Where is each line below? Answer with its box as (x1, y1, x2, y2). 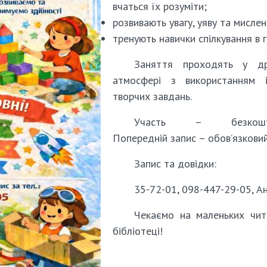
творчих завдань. (113, 89, 192, 103)
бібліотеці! (113, 224, 163, 238)
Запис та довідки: (134, 157, 216, 170)
